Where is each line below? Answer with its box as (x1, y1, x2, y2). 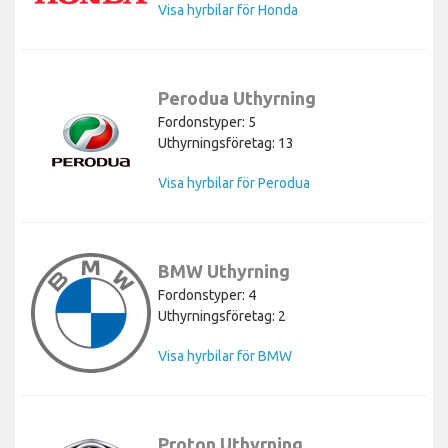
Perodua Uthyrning (158, 87, 316, 108)
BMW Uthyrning (158, 260, 290, 281)
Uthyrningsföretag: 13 (158, 134, 294, 151)
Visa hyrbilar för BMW (158, 347, 292, 364)
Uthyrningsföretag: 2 (158, 307, 286, 324)
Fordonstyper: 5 (158, 113, 256, 130)
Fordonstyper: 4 (158, 286, 256, 303)
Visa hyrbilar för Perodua (158, 174, 310, 191)
